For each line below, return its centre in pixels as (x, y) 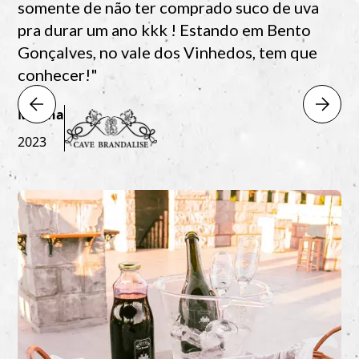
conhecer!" (58, 74)
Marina (41, 114)
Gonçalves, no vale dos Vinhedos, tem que (168, 52)
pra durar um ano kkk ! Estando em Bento (165, 29)
